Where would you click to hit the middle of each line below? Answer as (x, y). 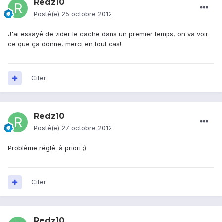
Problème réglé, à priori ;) (47, 148)
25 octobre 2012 (87, 14)
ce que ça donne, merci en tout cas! (65, 44)
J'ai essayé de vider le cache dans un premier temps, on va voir (108, 34)
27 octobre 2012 (87, 128)
